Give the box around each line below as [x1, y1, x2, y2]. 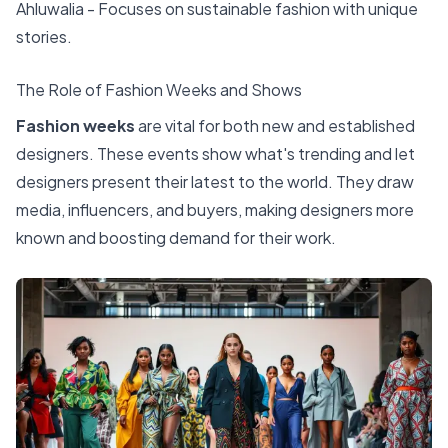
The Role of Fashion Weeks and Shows [16, 79, 302, 101]
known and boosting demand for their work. [16, 227, 336, 249]
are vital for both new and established [135, 115, 415, 137]
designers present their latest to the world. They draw [16, 171, 414, 193]
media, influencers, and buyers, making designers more [16, 199, 414, 221]
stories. [16, 25, 72, 47]
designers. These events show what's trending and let [16, 143, 415, 165]
